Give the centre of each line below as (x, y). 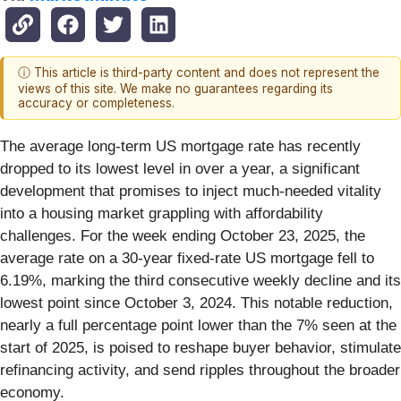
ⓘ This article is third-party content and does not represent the (199, 73)
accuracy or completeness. (96, 103)
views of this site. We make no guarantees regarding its (175, 89)
